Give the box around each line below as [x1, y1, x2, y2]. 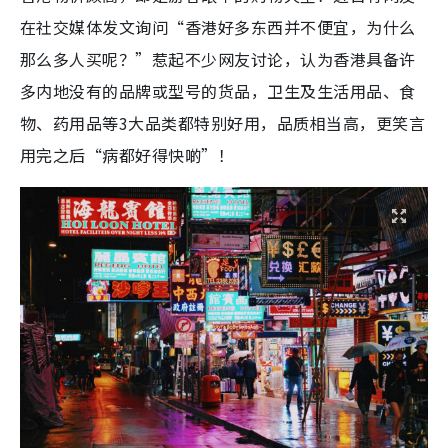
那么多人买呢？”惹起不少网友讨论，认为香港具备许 [20, 47, 416, 72]
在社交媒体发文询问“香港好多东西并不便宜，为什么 [20, 15, 416, 40]
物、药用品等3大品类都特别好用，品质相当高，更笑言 [20, 111, 426, 136]
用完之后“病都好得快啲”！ [20, 143, 235, 168]
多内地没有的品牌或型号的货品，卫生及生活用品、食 [20, 79, 416, 104]
